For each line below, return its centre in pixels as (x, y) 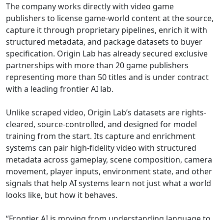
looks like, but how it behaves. (62, 195)
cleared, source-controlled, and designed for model (101, 124)
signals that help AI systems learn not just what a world (109, 183)
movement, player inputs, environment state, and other (109, 171)
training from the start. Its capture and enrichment (101, 136)
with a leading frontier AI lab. (60, 89)
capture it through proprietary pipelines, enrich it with (107, 30)
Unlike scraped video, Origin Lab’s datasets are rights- (106, 112)
